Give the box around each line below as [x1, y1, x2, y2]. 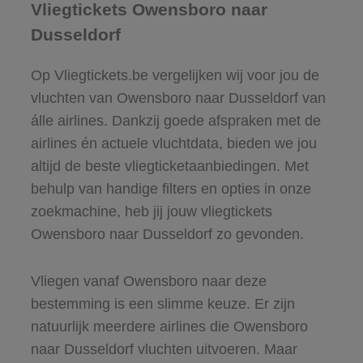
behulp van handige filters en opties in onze [30, 180, 311, 197]
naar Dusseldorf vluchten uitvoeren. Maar [30, 340, 297, 357]
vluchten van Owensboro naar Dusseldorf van [30, 89, 326, 106]
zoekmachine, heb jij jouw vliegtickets [30, 203, 272, 220]
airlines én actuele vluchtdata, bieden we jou [30, 135, 317, 152]
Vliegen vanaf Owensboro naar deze [30, 272, 267, 289]
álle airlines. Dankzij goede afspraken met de [30, 112, 321, 129]
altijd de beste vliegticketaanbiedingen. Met [30, 157, 309, 174]
